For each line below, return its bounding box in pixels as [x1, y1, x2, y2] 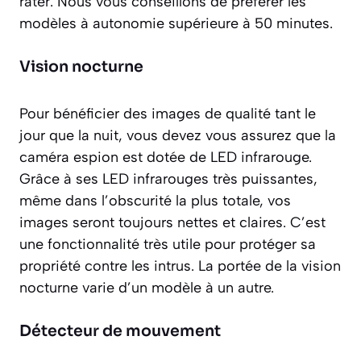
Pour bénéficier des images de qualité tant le [19, 104, 316, 122]
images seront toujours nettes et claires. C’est [19, 213, 326, 231]
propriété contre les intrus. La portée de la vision [19, 256, 341, 275]
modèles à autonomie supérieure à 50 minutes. [19, 14, 333, 32]
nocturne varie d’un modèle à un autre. [19, 278, 274, 297]
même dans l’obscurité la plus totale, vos [19, 191, 291, 210]
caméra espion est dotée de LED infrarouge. [19, 147, 312, 166]
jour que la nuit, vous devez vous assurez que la [19, 126, 336, 144]
